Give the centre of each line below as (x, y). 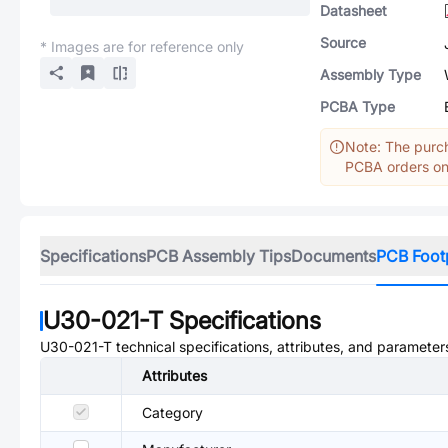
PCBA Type (357, 106)
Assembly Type (370, 74)
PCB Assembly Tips (218, 256)
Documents (333, 256)
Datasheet (353, 10)
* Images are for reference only (142, 46)
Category (172, 412)
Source (343, 42)
